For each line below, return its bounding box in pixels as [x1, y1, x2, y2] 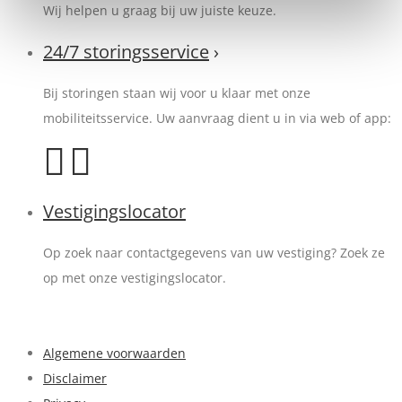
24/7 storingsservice [43, 39, 209, 64]
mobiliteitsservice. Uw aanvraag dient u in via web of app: [43, 109, 391, 127]
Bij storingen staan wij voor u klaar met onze [43, 84, 310, 101]
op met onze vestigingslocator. [43, 269, 226, 286]
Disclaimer [43, 370, 107, 387]
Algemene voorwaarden [43, 345, 186, 362]
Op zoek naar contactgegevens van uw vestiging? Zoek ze [43, 244, 385, 261]
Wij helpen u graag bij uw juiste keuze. [43, 2, 276, 19]
